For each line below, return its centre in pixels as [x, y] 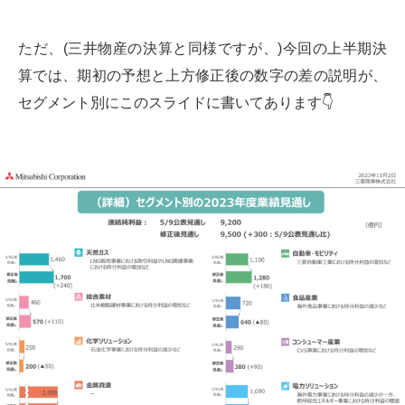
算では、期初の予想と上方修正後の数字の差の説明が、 [202, 75]
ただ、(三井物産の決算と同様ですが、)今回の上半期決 [202, 48]
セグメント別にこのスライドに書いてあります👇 [176, 102]
